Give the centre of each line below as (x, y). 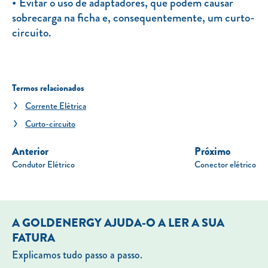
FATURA (33, 237)
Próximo (212, 151)
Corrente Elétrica (56, 106)
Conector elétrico (225, 164)
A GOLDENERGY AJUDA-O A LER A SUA (118, 223)
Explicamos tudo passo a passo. (77, 255)
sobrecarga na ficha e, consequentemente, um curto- (133, 17)
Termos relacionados (48, 88)
